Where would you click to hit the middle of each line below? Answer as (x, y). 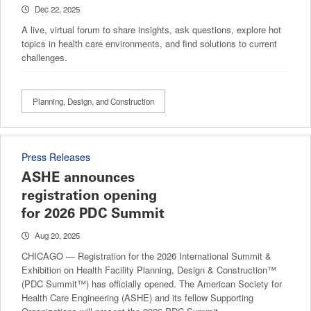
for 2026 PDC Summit (93, 213)
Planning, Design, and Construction (93, 101)
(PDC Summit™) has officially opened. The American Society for (152, 283)
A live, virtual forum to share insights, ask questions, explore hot (151, 29)
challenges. (44, 57)
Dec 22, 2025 (57, 9)
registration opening (89, 195)
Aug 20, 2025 (57, 235)
